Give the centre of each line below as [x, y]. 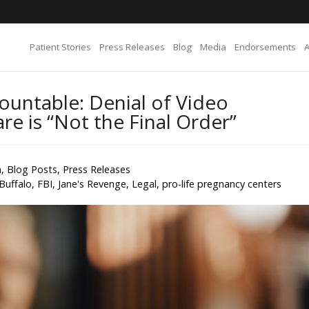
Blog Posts [32, 169]
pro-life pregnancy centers [222, 184]
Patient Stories [60, 47]
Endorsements [265, 47]
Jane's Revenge [92, 184]
